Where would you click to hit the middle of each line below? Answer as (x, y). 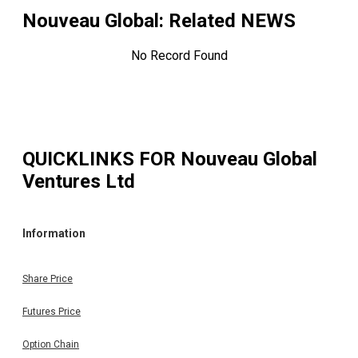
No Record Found (179, 56)
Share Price (48, 278)
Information (54, 234)
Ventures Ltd (79, 181)
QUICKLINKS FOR (101, 159)
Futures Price (52, 311)
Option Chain (51, 344)
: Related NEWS (227, 21)
